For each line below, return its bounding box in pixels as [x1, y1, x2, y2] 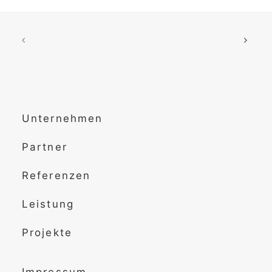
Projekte [22, 226, 72, 239]
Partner [22, 141, 67, 153]
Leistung [22, 198, 74, 210]
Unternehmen [22, 112, 103, 124]
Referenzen [22, 169, 91, 182]
